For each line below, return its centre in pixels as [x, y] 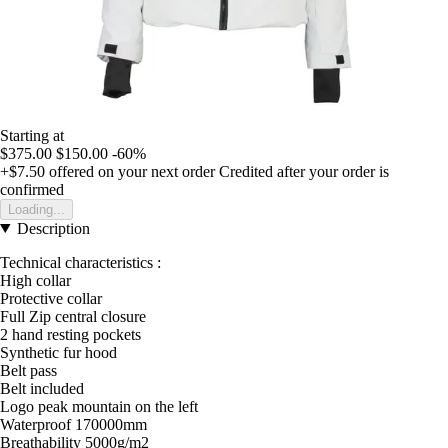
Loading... [36, 209]
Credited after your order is [304, 171]
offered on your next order [130, 171]
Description [53, 228]
